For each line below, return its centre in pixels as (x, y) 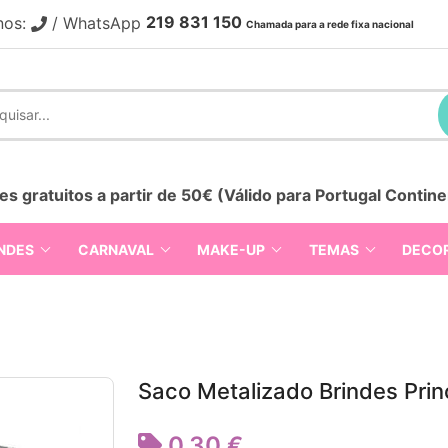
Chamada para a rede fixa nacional (330, 24)
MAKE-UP (231, 249)
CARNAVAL (115, 249)
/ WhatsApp (96, 23)
